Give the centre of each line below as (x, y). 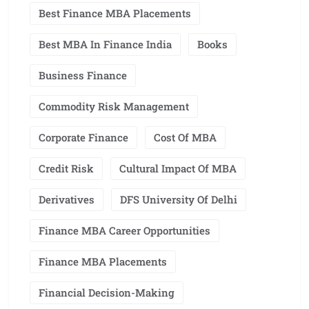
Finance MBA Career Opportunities (124, 231)
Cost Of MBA (185, 138)
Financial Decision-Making (107, 293)
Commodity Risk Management (114, 107)
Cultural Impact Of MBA (178, 169)
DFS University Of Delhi (179, 200)
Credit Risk (66, 169)
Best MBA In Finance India (105, 44)
